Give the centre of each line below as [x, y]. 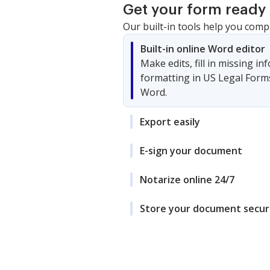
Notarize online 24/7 [187, 179]
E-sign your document [191, 150]
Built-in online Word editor [203, 49]
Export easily [170, 121]
